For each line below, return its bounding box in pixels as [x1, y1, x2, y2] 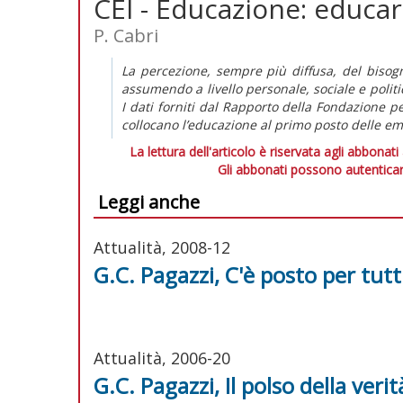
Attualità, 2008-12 [94, 236, 230, 258]
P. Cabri [94, 22, 158, 48]
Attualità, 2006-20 [94, 346, 230, 369]
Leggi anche [98, 189, 200, 214]
